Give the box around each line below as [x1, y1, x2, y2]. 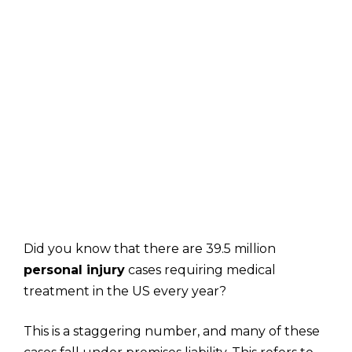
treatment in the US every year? [24, 284, 226, 299]
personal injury [24, 262, 125, 277]
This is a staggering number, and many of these [24, 324, 320, 339]
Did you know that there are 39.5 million [24, 241, 276, 256]
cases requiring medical [125, 262, 276, 277]
